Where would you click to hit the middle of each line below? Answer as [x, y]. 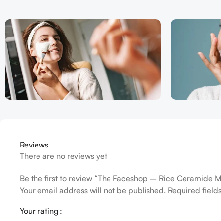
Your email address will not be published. [93, 191]
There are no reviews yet [63, 156]
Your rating [39, 211]
